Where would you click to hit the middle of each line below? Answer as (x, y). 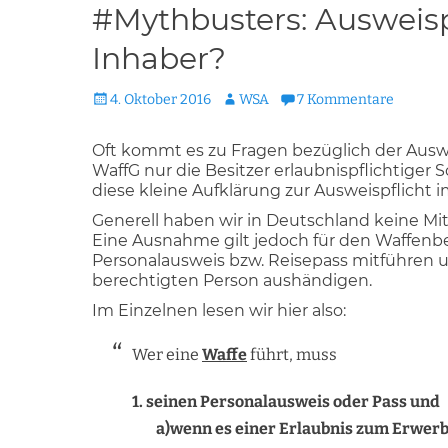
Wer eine (167, 354)
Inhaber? (159, 58)
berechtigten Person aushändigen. (232, 280)
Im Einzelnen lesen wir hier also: (219, 310)
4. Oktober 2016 (160, 99)
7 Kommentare (345, 99)
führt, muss (292, 354)
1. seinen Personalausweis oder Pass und (286, 401)
